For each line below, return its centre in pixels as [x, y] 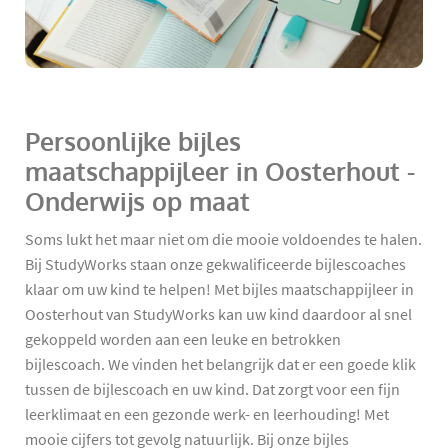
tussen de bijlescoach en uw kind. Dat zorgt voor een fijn [212, 389]
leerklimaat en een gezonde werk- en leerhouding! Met [207, 414]
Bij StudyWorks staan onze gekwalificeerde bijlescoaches [215, 264]
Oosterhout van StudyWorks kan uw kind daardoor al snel [218, 314]
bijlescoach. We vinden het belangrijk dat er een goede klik [220, 364]
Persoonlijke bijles [133, 142]
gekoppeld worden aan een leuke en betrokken [183, 339]
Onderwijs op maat [137, 202]
